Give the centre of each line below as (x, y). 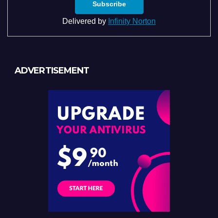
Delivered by (85, 21)
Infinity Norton (132, 21)
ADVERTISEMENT (52, 71)
